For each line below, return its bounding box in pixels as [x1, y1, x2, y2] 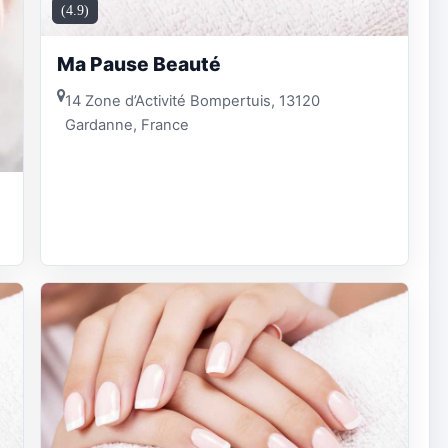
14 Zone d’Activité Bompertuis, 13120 [65, 92, 320, 111]
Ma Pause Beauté [57, 51, 221, 76]
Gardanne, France [65, 116, 189, 135]
